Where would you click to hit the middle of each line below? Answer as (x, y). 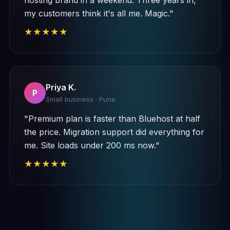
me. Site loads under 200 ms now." (92, 145)
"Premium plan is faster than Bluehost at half (112, 119)
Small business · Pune (80, 99)
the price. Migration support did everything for (114, 132)
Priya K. (61, 87)
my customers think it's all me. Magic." (99, 13)
